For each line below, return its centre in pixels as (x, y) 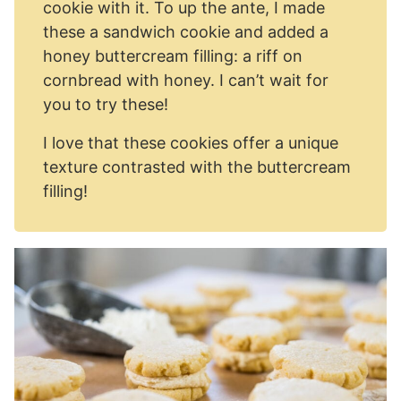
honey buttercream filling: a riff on (173, 56)
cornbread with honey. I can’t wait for (186, 80)
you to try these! (106, 104)
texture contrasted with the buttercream (197, 167)
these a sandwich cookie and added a (186, 32)
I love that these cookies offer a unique (191, 143)
